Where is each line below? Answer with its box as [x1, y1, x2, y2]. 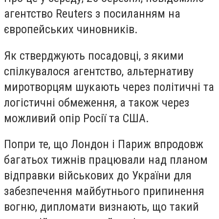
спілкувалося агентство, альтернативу [4, 64, 194, 78]
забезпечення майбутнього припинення [4, 184, 204, 198]
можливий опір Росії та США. [4, 111, 149, 125]
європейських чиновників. [4, 22, 138, 36]
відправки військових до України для [4, 169, 192, 183]
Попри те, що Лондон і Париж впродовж [4, 137, 203, 152]
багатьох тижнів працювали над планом [4, 153, 208, 167]
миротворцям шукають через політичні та [4, 80, 214, 94]
